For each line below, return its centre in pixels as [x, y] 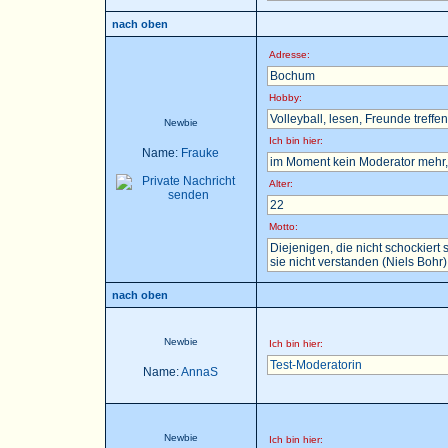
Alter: [280, 183]
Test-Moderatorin [315, 365]
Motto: [283, 226]
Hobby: [285, 97]
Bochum [292, 76]
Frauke [200, 153]
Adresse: [289, 54]
